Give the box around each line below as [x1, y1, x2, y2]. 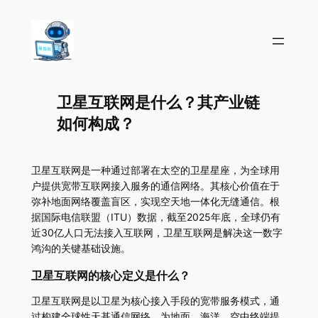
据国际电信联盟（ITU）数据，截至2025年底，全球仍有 [31, 211, 280, 224]
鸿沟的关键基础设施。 [31, 242, 131, 255]
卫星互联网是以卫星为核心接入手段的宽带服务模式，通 [31, 295, 280, 307]
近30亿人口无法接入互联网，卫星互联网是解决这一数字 [31, 226, 283, 239]
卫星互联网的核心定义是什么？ [31, 269, 190, 285]
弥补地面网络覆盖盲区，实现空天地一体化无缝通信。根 [31, 195, 280, 208]
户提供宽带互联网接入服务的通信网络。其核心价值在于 [31, 180, 280, 192]
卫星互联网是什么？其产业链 [56, 93, 260, 114]
